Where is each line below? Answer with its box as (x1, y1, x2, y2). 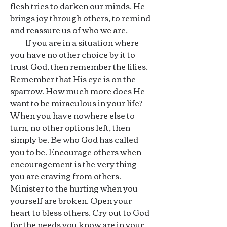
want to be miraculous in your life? (10, 95, 143, 110)
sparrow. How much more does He (10, 83, 145, 98)
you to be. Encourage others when (10, 144, 141, 159)
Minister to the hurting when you (10, 180, 138, 196)
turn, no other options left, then (10, 120, 130, 135)
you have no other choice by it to (10, 47, 135, 62)
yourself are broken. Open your (10, 193, 132, 208)
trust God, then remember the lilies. (10, 59, 148, 74)
